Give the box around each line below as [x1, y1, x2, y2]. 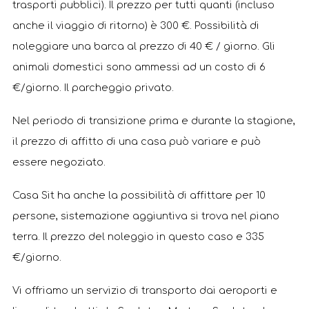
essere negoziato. [12, 157, 106, 168]
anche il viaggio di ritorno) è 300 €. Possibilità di [12, 20, 259, 31]
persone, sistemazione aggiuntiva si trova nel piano [12, 210, 279, 221]
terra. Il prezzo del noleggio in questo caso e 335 [12, 231, 264, 242]
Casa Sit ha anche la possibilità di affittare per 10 [12, 190, 266, 201]
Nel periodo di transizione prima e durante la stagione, [12, 115, 295, 126]
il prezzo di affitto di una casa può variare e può [12, 136, 261, 147]
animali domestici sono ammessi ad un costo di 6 [12, 61, 266, 72]
